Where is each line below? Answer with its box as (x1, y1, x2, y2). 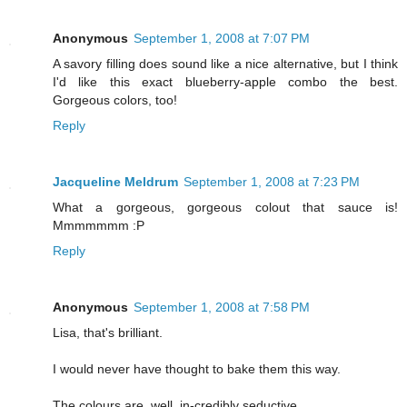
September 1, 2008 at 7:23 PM (184, 174, 360, 190)
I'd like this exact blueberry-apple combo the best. (53, 74, 398, 90)
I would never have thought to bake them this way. (53, 362, 341, 377)
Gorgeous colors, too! (53, 93, 177, 108)
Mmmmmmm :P (53, 218, 144, 233)
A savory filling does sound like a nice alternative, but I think (53, 56, 398, 72)
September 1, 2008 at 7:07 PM (134, 31, 310, 46)
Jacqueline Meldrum (53, 174, 178, 190)
